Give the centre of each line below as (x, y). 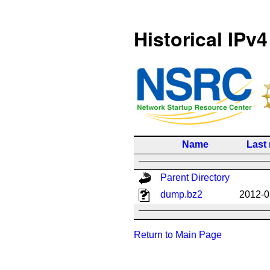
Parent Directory (195, 177)
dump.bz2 (181, 194)
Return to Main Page (178, 234)
